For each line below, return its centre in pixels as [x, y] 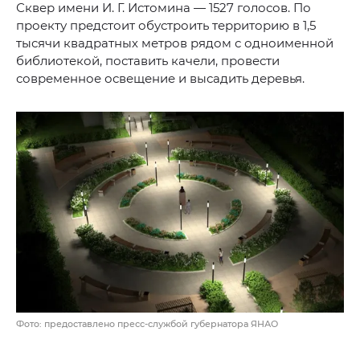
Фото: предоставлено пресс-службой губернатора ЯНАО [147, 323]
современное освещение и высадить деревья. [160, 78]
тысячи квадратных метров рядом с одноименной [175, 43]
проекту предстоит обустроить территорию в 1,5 [166, 25]
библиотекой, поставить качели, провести [148, 60]
